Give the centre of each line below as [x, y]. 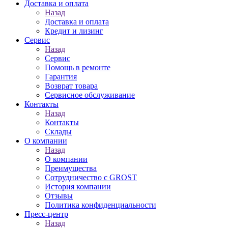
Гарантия [61, 77]
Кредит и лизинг [74, 31]
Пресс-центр [46, 214]
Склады [58, 132]
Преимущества [71, 168]
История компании [78, 187]
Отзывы [59, 196]
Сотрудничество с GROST [91, 177]
